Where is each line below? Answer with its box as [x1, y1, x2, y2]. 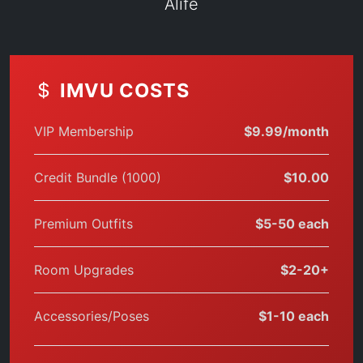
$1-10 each [258, 308, 329, 324]
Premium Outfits [34, 216, 133, 232]
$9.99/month [244, 123, 329, 139]
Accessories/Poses [34, 308, 149, 324]
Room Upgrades [34, 262, 134, 278]
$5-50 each [255, 216, 329, 232]
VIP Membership [34, 123, 134, 139]
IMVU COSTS [60, 79, 190, 102]
